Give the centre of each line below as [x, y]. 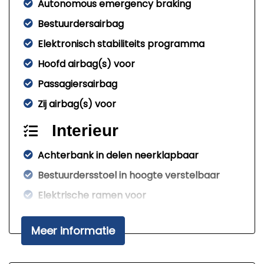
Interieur [85, 131]
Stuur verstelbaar [78, 216]
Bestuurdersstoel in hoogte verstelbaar [129, 176]
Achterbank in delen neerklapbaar [118, 156]
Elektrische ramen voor [92, 196]
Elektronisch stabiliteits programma [121, 44]
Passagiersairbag [77, 84]
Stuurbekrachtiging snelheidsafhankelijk [130, 236]
